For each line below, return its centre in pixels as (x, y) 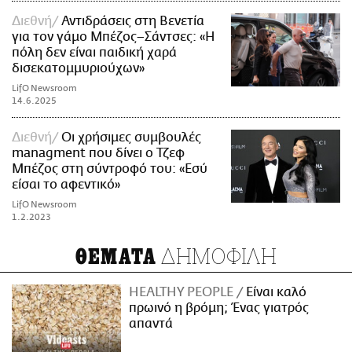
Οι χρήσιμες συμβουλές (131, 138)
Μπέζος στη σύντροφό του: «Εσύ (110, 169)
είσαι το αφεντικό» (66, 185)
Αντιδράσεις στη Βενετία (133, 22)
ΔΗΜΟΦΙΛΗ (217, 256)
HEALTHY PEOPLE (183, 293)
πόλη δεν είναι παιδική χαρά (94, 53)
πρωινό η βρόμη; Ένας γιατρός (219, 308)
